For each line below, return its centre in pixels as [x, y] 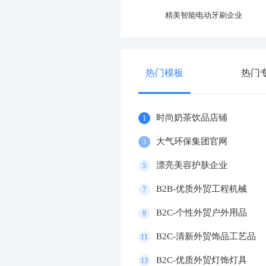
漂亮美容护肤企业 [192, 165]
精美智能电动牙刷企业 [204, 15]
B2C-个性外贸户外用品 [202, 213]
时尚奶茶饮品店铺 [192, 118]
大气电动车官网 [79, 15]
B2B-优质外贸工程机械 [202, 189]
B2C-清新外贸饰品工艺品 [206, 237]
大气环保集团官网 [192, 142]
